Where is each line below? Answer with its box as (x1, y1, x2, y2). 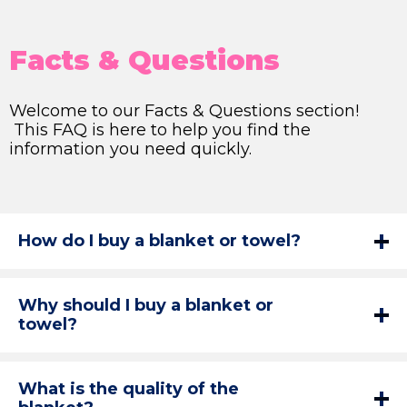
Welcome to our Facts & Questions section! (9, 101, 359, 121)
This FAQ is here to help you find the (9, 120, 311, 140)
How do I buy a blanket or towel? (18, 231, 301, 251)
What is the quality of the (18, 379, 239, 399)
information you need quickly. (9, 139, 252, 159)
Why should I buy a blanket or (18, 295, 273, 315)
